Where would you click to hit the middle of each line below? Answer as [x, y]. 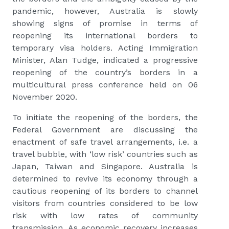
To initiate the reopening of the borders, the [105, 118]
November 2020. [45, 97]
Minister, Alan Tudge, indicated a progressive [105, 60]
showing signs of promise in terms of [105, 24]
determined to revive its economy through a [105, 179]
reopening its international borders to [105, 36]
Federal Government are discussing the [105, 130]
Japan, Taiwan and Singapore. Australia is [105, 167]
